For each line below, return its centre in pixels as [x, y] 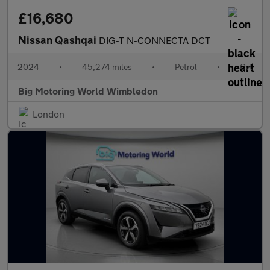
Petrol [186, 67]
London [49, 114]
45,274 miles [107, 67]
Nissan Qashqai [58, 40]
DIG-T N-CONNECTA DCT [155, 40]
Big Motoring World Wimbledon [88, 91]
